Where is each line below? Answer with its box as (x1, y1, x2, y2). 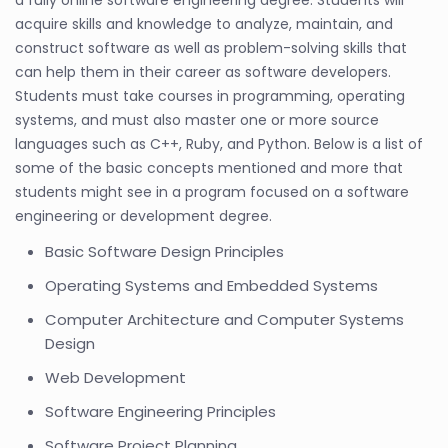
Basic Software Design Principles (45, 241, 284, 262)
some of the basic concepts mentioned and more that (15, 158, 403, 178)
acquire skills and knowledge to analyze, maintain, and (15, 14, 393, 34)
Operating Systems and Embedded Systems (45, 275, 378, 296)
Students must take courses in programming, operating (15, 86, 405, 106)
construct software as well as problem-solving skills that (15, 38, 407, 58)
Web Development (45, 367, 186, 388)
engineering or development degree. (15, 206, 272, 226)
